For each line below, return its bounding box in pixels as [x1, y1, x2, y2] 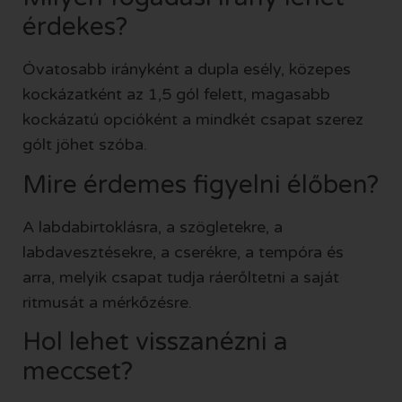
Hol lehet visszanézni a [22, 326, 288, 357]
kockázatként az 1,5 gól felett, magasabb [22, 84, 330, 105]
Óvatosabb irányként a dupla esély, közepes [22, 59, 351, 80]
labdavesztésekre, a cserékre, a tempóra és [22, 241, 344, 262]
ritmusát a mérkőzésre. [22, 292, 192, 312]
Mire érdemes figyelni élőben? [22, 169, 379, 200]
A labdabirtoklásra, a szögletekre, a [22, 216, 283, 237]
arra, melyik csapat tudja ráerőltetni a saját [22, 267, 339, 287]
